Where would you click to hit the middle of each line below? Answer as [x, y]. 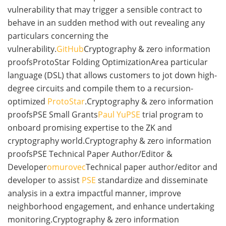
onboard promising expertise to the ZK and [90, 128]
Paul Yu [112, 115]
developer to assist [45, 180]
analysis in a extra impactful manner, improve [94, 193]
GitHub [70, 49]
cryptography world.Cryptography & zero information [109, 141]
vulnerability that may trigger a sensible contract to [105, 10]
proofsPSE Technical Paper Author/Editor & [90, 154]
